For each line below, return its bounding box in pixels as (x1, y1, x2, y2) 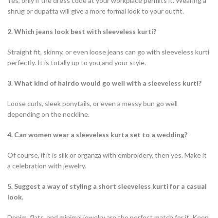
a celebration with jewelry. (7, 161, 86, 170)
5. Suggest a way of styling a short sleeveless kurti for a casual (7, 182, 207, 190)
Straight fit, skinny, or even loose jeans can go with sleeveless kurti (7, 47, 209, 56)
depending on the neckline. (7, 109, 90, 118)
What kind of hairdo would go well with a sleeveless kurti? (14, 78, 201, 87)
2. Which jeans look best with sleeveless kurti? (7, 27, 156, 36)
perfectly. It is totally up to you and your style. (7, 58, 146, 67)
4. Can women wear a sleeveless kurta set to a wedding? (7, 130, 187, 139)
